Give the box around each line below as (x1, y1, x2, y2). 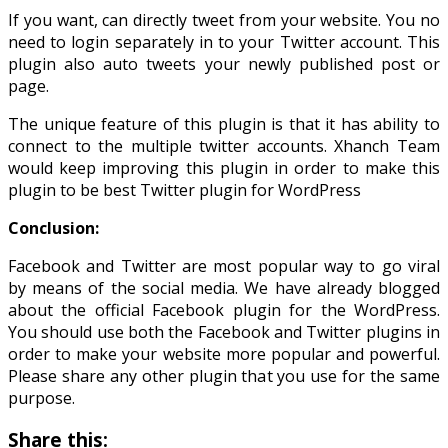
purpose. (8, 386, 75, 409)
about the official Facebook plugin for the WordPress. (8, 298, 440, 321)
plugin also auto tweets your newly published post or (8, 52, 440, 75)
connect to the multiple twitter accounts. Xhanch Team (8, 134, 440, 157)
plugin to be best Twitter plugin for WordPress (8, 178, 361, 201)
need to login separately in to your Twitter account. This (8, 30, 440, 53)
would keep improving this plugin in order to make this (8, 156, 440, 179)
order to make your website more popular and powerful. (8, 342, 440, 365)
